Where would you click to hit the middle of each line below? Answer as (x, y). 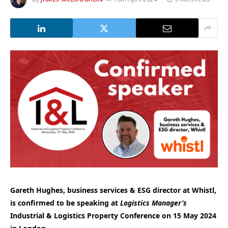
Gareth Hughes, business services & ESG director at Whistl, (113, 190)
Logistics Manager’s (153, 203)
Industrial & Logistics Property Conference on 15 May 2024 (113, 215)
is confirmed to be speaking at (65, 203)
